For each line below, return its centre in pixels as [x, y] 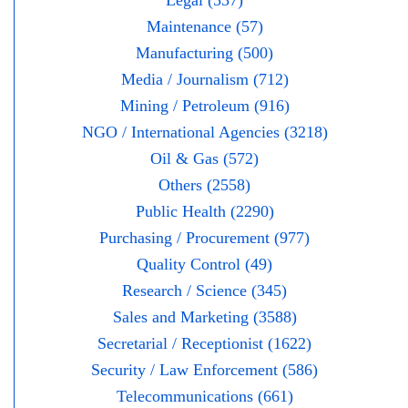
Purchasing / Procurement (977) [204, 238]
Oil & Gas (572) [204, 159]
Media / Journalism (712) [204, 80]
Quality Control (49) [204, 265]
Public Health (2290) [204, 212]
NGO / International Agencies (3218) [204, 133]
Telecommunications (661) [204, 397]
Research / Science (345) [204, 291]
